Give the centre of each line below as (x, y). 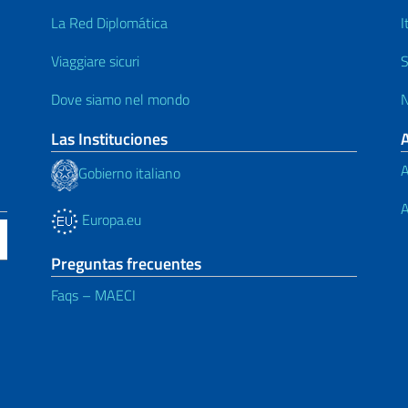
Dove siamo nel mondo (120, 99)
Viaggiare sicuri (95, 61)
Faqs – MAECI (93, 295)
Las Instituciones (109, 138)
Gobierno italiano (129, 173)
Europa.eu (110, 219)
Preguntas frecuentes (126, 263)
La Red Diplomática (109, 22)
